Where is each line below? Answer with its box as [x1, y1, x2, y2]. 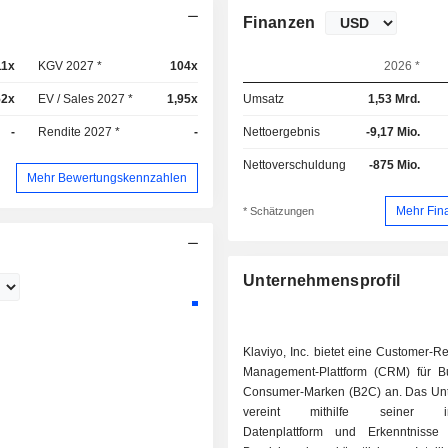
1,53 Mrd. [367, 92, 420, 106]
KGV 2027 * [38, 59, 103, 73]
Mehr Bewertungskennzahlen [27, 170, 188, 185]
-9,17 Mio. [365, 125, 420, 139]
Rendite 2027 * [38, 125, 121, 139]
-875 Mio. [368, 158, 420, 172]
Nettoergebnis [243, 125, 321, 139]
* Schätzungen [243, 205, 315, 218]
